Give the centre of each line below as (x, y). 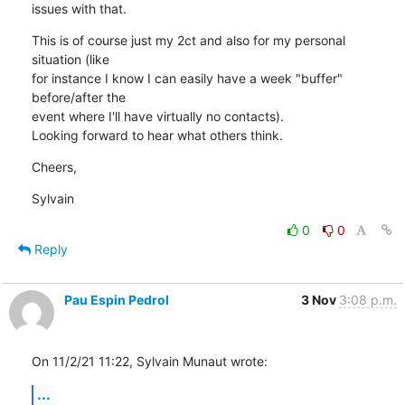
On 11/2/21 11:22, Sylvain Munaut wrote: (149, 361)
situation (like (70, 59)
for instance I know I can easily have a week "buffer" (187, 78)
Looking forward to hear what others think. (157, 135)
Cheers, (54, 166)
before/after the (78, 97)
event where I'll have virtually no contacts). (157, 116)
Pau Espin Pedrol (116, 299)
